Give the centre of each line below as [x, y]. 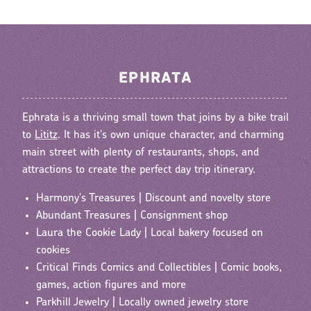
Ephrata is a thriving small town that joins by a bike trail [155, 118]
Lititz [46, 135]
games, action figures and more [111, 285]
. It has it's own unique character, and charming [171, 135]
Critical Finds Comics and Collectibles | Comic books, [159, 268]
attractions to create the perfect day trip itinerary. [139, 170]
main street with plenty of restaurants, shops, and [141, 152]
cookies [53, 250]
